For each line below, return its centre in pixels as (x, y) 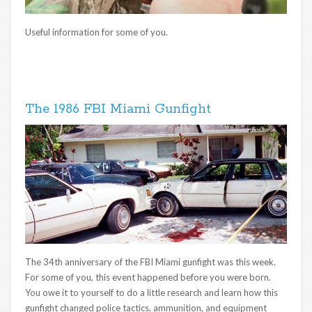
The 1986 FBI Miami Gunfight (118, 109)
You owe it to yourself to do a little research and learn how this (151, 293)
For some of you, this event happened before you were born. (149, 278)
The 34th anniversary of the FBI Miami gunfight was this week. (151, 262)
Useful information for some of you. (96, 32)
